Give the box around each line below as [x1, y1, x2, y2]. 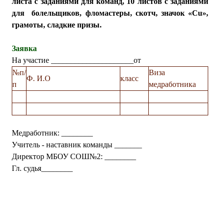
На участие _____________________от [12, 56, 141, 64]
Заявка [12, 44, 37, 53]
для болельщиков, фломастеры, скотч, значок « [12, 9, 192, 17]
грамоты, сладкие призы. [12, 21, 102, 29]
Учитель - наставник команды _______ [12, 140, 142, 149]
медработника [149, 80, 196, 88]
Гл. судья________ [12, 164, 73, 172]
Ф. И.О [27, 74, 51, 82]
